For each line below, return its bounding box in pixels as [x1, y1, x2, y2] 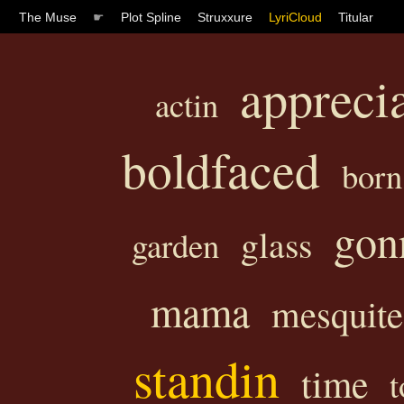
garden [131, 223, 219, 267]
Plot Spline [121, 9, 181, 24]
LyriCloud [269, 9, 322, 24]
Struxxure [197, 9, 252, 24]
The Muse [19, 9, 77, 24]
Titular [338, 9, 373, 24]
